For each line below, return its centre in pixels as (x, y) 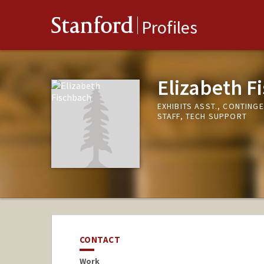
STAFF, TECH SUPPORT (202, 116)
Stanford (93, 28)
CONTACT (100, 240)
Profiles (169, 27)
